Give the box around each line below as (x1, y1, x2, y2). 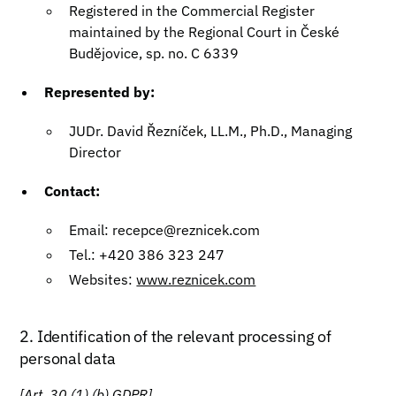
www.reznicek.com (136, 270, 256, 288)
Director (69, 143, 122, 161)
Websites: (69, 270, 137, 288)
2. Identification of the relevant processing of (19, 326, 332, 346)
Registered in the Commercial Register (69, 2, 316, 19)
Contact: (44, 182, 101, 200)
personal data (19, 348, 116, 369)
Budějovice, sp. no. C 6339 (69, 44, 240, 62)
